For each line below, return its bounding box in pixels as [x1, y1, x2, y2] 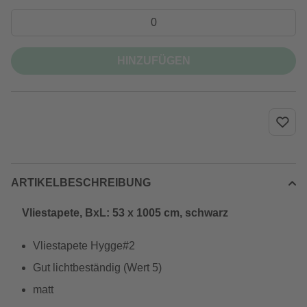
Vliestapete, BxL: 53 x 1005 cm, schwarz [22, 207, 228, 219]
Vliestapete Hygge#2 [33, 240, 135, 251]
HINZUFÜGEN [116, 55, 191, 66]
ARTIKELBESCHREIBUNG [11, 177, 151, 188]
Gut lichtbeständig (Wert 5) [33, 262, 162, 273]
